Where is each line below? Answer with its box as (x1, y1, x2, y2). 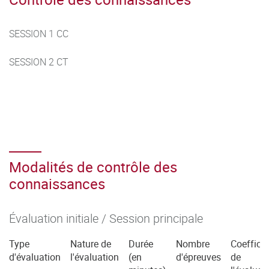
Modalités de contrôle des (9, 157, 177, 177)
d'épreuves (176, 250, 221, 264)
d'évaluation (9, 250, 61, 264)
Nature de (70, 237, 111, 250)
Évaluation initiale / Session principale (9, 210, 203, 226)
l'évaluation (70, 250, 119, 264)
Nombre (176, 237, 210, 250)
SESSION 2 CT (9, 55, 68, 68)
